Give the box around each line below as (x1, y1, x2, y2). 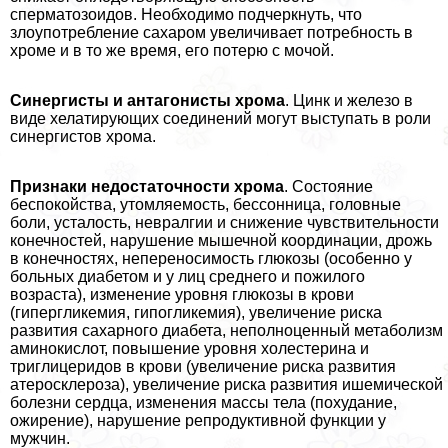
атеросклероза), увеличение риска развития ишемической (10, 376, 443, 394)
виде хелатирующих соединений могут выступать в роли (10, 110, 431, 128)
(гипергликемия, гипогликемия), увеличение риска (10, 304, 382, 322)
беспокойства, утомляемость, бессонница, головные (10, 196, 401, 214)
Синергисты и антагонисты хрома (10, 92, 285, 110)
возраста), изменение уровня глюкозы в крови (10, 286, 354, 304)
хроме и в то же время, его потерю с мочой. (10, 42, 334, 60)
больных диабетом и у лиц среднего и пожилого (10, 268, 365, 286)
